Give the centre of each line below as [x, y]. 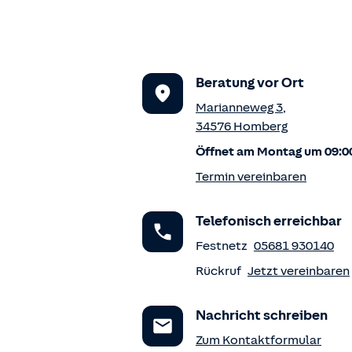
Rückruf [218, 271]
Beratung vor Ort [250, 82]
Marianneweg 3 [239, 108]
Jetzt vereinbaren [299, 271]
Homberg [260, 126]
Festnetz [222, 246]
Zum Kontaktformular [258, 340]
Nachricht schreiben [262, 315]
